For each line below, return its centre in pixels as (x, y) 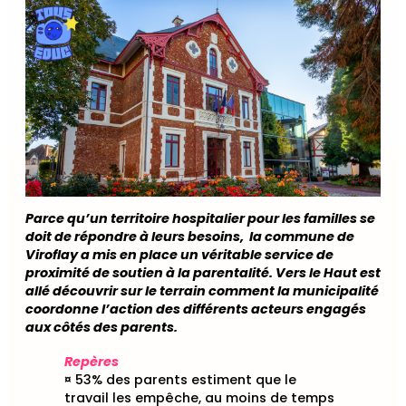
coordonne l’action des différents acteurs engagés (196, 309)
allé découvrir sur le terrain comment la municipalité (202, 291)
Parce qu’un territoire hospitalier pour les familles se (200, 219)
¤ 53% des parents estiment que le (180, 379)
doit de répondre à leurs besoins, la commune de (190, 237)
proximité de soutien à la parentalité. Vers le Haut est (203, 273)
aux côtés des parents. (101, 328)
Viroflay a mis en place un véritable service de (179, 255)
